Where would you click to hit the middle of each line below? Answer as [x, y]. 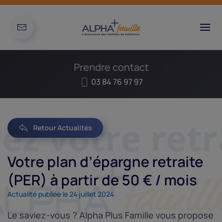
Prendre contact [111, 67]
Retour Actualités [63, 128]
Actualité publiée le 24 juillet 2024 [61, 194]
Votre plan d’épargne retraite [105, 162]
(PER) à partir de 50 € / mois [102, 180]
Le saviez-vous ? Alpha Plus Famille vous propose [111, 215]
